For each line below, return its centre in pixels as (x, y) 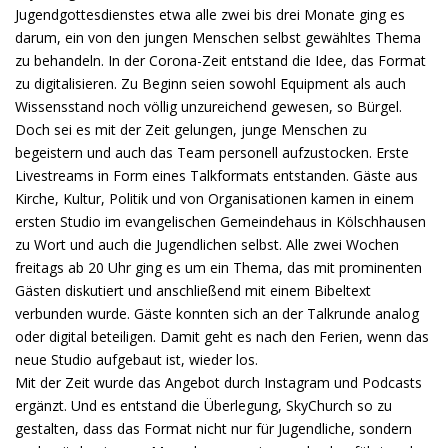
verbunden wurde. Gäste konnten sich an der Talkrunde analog (217, 314)
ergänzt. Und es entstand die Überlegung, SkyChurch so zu (203, 406)
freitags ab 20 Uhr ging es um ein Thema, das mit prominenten (218, 268)
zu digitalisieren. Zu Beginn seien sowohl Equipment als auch (210, 84)
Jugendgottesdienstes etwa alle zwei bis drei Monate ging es (210, 15)
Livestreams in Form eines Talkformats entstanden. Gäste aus (216, 176)
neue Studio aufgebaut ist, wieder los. (136, 360)
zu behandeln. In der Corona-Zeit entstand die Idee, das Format (220, 61)
